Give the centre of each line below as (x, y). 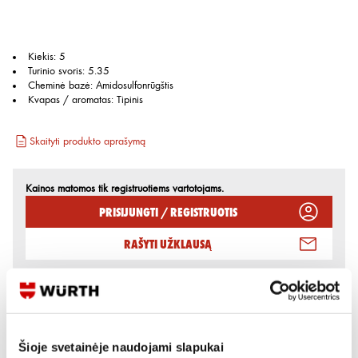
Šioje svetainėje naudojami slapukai (121, 347)
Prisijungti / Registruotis (168, 211)
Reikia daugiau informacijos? (95, 301)
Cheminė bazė (59, 86)
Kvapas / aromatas (70, 100)
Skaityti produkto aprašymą (88, 141)
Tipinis (130, 100)
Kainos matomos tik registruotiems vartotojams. (125, 189)
